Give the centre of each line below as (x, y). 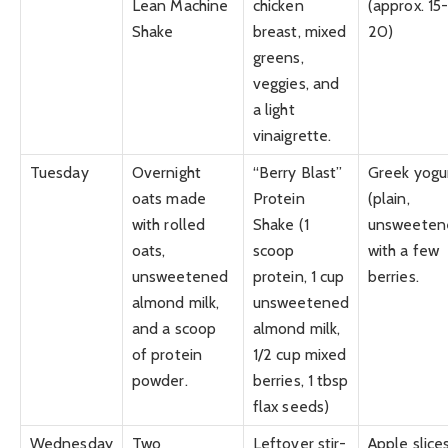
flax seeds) (291, 407)
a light (274, 110)
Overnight (166, 173)
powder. (160, 381)
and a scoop (174, 329)
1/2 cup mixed (300, 355)
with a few (403, 251)
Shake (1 (281, 225)
